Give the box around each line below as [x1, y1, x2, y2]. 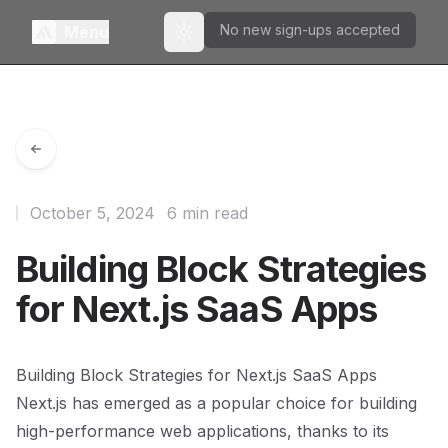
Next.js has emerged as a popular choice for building [16, 393, 417, 413]
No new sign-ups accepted [220, 21, 400, 38]
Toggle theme [182, 31, 276, 49]
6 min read [167, 203, 248, 223]
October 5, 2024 [30, 203, 155, 223]
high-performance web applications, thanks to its [16, 421, 389, 441]
